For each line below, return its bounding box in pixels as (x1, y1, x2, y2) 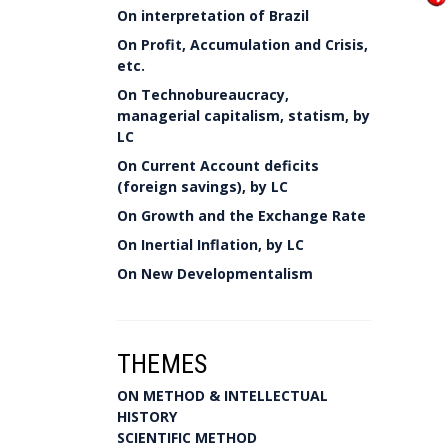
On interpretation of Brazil (117, 6, 309, 25)
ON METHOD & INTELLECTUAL (117, 386, 328, 405)
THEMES (117, 349, 208, 379)
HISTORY (117, 407, 177, 426)
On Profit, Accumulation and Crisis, (117, 35, 368, 54)
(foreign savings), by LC (117, 177, 288, 196)
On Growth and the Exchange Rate (117, 206, 366, 225)
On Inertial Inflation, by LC (117, 235, 304, 254)
